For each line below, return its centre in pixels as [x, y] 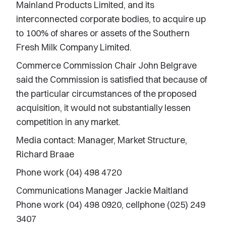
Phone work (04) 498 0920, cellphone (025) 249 [111, 205]
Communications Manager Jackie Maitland [102, 190]
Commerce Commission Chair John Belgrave [106, 65]
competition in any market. [68, 122]
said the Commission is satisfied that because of [112, 79]
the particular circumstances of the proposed [106, 94]
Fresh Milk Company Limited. [74, 47]
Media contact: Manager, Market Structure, [102, 140]
